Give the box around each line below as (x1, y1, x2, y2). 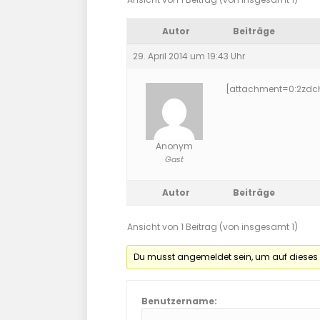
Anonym (155, 139, 193, 152)
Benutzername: (141, 294, 217, 307)
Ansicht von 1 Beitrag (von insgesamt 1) (127, 220, 298, 233)
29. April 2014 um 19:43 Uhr (133, 49, 245, 62)
